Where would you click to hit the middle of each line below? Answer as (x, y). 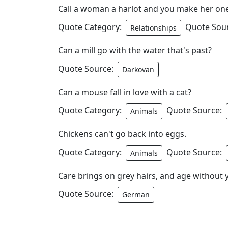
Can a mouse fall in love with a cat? (125, 92)
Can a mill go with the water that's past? (135, 50)
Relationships (153, 28)
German (136, 195)
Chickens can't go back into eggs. (122, 134)
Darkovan (138, 69)
